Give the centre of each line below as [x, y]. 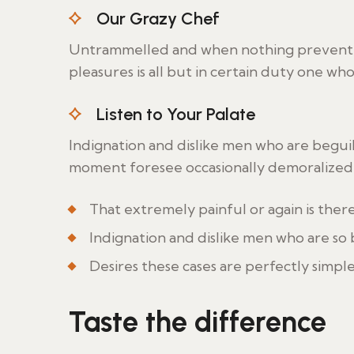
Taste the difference [198, 322]
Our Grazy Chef [158, 18]
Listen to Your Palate [176, 114]
